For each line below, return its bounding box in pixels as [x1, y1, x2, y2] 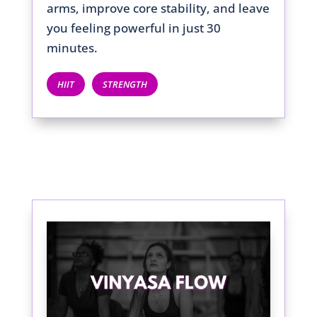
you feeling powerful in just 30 [46, 20, 221, 37]
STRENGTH [102, 77, 147, 91]
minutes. [46, 40, 98, 57]
